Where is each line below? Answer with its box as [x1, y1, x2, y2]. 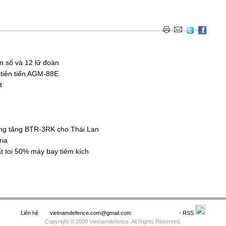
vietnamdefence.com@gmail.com [50, 210, 133, 216]
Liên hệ [21, 210, 38, 216]
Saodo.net [143, 210, 169, 216]
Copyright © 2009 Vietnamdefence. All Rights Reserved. [45, 218, 181, 224]
